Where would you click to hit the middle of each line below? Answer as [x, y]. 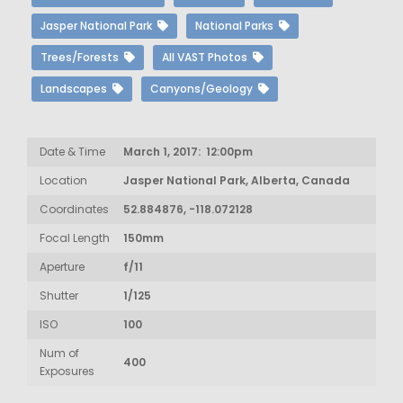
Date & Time [72, 152]
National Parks [237, 26]
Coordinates [74, 209]
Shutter [59, 296]
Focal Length [75, 238]
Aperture [62, 267]
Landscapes [76, 89]
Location [63, 180]
